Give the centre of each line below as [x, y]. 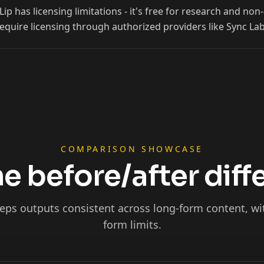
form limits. [132, 225]
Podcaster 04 [64, 247]
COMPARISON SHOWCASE [132, 149]
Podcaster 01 [64, 216]
